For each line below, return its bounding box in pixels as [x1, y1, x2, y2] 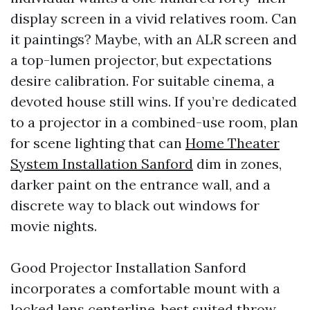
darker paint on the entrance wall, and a [10, 176, 271, 193]
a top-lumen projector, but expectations [10, 51, 272, 69]
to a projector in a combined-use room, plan [10, 113, 298, 131]
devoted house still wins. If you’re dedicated [10, 93, 297, 110]
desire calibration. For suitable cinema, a [10, 72, 275, 89]
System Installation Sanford [10, 155, 193, 172]
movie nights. [10, 217, 97, 235]
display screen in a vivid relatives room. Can [10, 10, 297, 27]
